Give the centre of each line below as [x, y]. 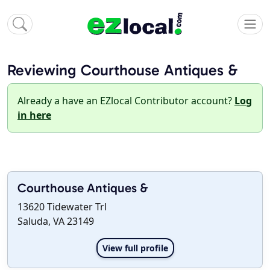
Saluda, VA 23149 [56, 221]
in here [34, 115]
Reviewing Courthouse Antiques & [122, 71]
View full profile [135, 248]
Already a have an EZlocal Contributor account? [126, 101]
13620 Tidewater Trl [62, 207]
